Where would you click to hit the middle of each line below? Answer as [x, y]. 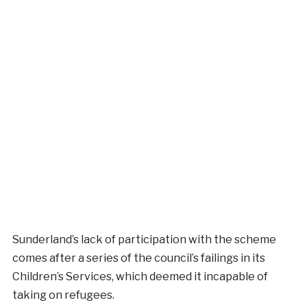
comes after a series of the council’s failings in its [138, 258]
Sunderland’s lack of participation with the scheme [144, 239]
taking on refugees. [63, 295]
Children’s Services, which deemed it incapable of [140, 276]
